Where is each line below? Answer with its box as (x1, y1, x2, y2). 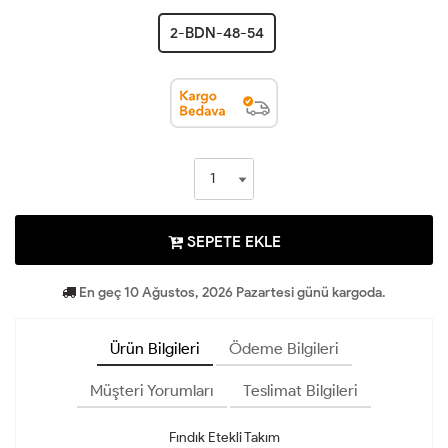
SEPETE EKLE (182, 231, 281, 251)
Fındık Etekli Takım (168, 428, 280, 446)
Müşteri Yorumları (90, 380, 214, 400)
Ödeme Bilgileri (228, 338, 339, 358)
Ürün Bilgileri (109, 338, 200, 358)
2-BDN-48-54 (169, 23, 264, 42)
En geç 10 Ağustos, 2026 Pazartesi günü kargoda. (76, 283, 386, 301)
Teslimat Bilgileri (243, 380, 358, 400)
